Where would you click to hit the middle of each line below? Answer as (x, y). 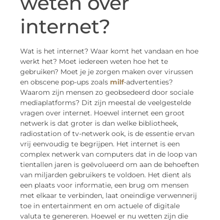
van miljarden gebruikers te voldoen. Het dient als (106, 175)
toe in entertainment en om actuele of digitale (100, 206)
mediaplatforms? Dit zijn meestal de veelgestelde (106, 103)
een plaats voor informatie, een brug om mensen (104, 185)
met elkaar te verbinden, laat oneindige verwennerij (109, 196)
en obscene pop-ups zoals (65, 82)
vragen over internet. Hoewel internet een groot (102, 113)
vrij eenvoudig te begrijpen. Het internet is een (100, 144)
